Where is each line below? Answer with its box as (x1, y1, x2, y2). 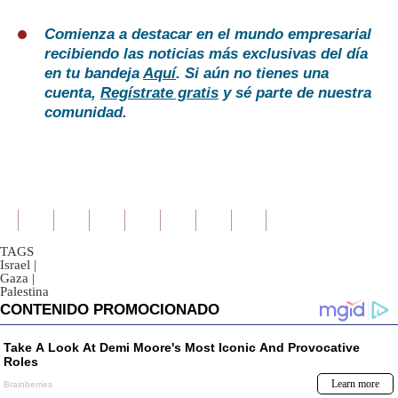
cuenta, (44, 84, 100, 102)
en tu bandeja (44, 65, 143, 83)
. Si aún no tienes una (176, 65, 329, 83)
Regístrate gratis (100, 84, 219, 102)
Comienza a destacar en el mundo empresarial (44, 26, 371, 44)
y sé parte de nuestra (219, 84, 371, 102)
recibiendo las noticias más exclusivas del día (44, 45, 368, 63)
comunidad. (44, 104, 127, 122)
